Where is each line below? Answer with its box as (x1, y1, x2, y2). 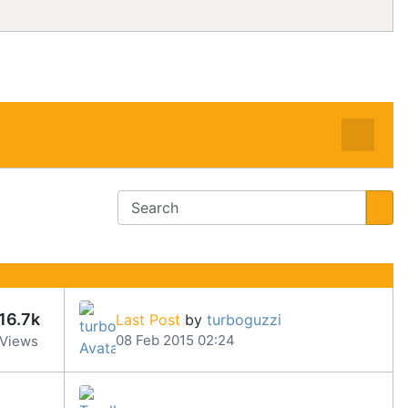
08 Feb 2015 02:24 (116, 331, 235, 349)
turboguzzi (207, 310, 281, 329)
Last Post (116, 310, 180, 329)
